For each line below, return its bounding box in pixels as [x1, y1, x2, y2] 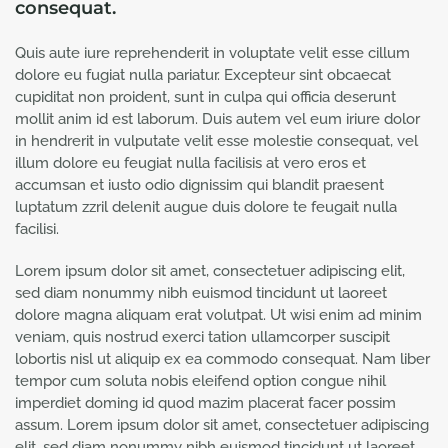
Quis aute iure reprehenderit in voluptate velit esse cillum [15, 43, 410, 62]
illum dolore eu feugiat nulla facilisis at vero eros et [15, 153, 366, 172]
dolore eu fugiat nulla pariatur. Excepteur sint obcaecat [15, 65, 391, 84]
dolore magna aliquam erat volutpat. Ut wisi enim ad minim [15, 305, 422, 324]
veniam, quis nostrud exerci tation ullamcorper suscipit [15, 327, 390, 346]
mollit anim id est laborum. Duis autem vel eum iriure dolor [15, 109, 420, 128]
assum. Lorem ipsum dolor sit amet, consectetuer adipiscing [15, 415, 429, 434]
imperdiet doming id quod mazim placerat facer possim [15, 393, 396, 412]
